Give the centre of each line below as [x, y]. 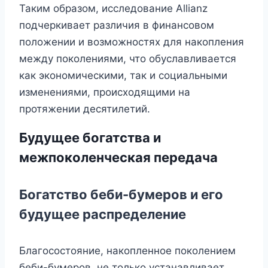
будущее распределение [103, 214]
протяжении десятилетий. [85, 109]
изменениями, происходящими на [105, 92]
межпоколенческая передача [118, 158]
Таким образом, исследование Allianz [113, 8]
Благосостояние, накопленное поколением [127, 250]
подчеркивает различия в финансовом [117, 25]
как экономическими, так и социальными [123, 75]
